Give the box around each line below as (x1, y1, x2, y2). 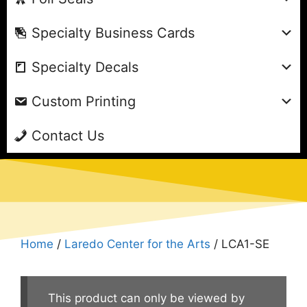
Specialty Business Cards (32, 24, 195, 41)
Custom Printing (32, 93, 136, 110)
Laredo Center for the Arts (64, 236, 210, 251)
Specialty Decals (32, 58, 138, 75)
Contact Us (32, 127, 104, 144)
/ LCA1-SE (210, 236, 269, 251)
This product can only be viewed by (48, 291, 245, 305)
